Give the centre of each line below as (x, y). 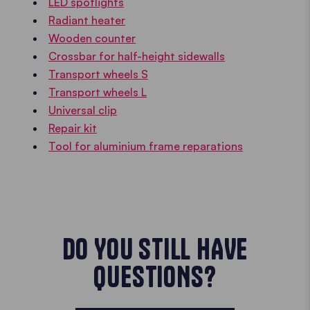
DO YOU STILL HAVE (155, 249)
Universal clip (83, 110)
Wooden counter (92, 38)
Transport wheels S (98, 74)
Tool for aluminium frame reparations (146, 146)
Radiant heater (87, 20)
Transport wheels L (98, 92)
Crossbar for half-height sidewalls (137, 56)
